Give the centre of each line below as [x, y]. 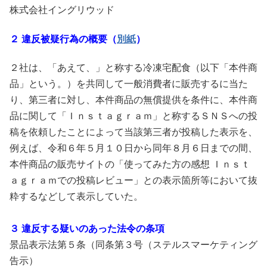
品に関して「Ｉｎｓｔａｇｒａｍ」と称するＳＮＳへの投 [133, 116]
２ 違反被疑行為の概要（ [63, 39]
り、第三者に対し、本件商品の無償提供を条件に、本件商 [133, 100]
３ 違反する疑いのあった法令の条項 [88, 228]
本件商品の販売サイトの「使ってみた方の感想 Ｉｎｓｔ [130, 164]
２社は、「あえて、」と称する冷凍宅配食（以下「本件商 [133, 67]
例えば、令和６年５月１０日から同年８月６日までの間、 [133, 148]
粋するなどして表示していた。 [77, 196]
